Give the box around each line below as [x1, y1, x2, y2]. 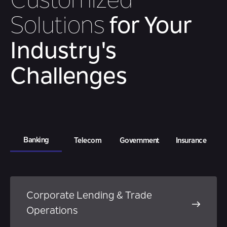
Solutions [10, 16, 109, 39]
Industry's [10, 41, 117, 64]
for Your [109, 16, 192, 39]
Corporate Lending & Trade [26, 191, 152, 201]
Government [119, 137, 160, 145]
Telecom [73, 137, 102, 145]
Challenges [10, 66, 127, 90]
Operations [26, 206, 78, 216]
